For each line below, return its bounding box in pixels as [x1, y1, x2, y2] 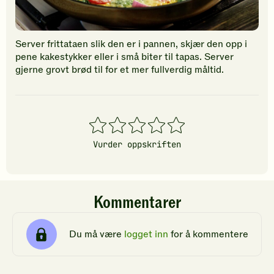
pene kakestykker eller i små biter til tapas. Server [15, 50, 234, 64]
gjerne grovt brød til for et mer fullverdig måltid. [15, 63, 226, 77]
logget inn [124, 227, 168, 241]
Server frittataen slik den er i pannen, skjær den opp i [15, 37, 247, 51]
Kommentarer [93, 191, 181, 215]
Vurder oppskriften [93, 139, 181, 150]
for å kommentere [168, 227, 248, 241]
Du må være [68, 227, 124, 241]
